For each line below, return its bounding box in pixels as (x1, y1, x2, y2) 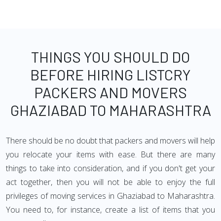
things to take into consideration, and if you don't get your (6, 163, 215, 174)
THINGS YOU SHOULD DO (31, 48, 190, 66)
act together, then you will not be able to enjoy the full (6, 177, 215, 187)
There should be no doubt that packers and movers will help (6, 135, 215, 146)
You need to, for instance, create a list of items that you (6, 204, 215, 215)
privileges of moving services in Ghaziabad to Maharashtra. (6, 190, 215, 201)
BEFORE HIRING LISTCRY (30, 66, 191, 83)
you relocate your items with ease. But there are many (6, 149, 215, 160)
